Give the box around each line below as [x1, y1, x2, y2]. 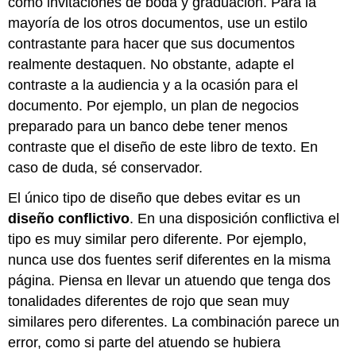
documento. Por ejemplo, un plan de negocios [8, 97, 300, 114]
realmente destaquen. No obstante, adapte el [8, 56, 295, 72]
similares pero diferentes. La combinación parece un [8, 314, 340, 331]
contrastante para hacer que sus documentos [8, 35, 296, 52]
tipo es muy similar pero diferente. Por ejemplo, [8, 231, 308, 248]
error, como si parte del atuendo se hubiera [8, 335, 281, 351]
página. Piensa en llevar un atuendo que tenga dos [8, 273, 331, 289]
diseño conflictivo [8, 211, 130, 227]
